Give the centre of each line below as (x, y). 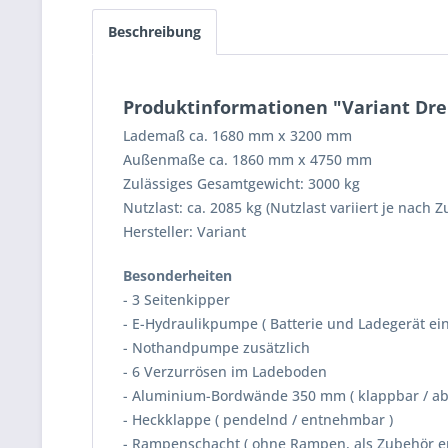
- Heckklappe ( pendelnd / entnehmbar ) (258, 419)
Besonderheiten (177, 275)
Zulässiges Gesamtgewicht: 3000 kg (241, 183)
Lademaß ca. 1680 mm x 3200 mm (237, 135)
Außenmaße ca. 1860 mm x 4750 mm (249, 159)
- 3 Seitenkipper (178, 299)
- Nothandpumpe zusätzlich (216, 347)
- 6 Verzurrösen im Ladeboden (225, 371)
